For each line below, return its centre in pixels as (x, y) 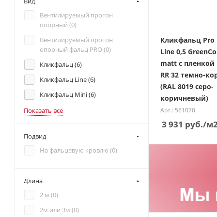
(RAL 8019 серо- (187, 86)
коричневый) (184, 98)
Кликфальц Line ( (65, 79)
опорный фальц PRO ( (73, 49)
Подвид (35, 136)
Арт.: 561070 (178, 110)
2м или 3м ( (57, 210)
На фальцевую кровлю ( (76, 150)
